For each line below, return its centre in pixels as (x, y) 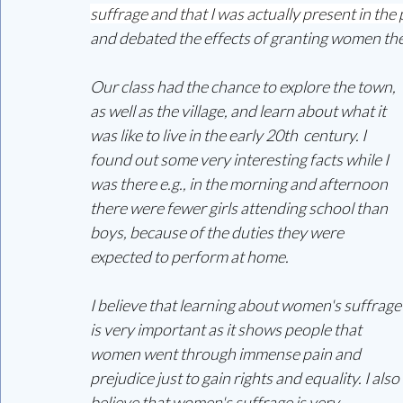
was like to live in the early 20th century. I (229, 134)
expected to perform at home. (191, 256)
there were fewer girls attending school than (240, 207)
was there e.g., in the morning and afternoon (240, 183)
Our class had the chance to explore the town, (244, 86)
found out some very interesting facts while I (241, 159)
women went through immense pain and (227, 353)
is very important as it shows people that (227, 329)
